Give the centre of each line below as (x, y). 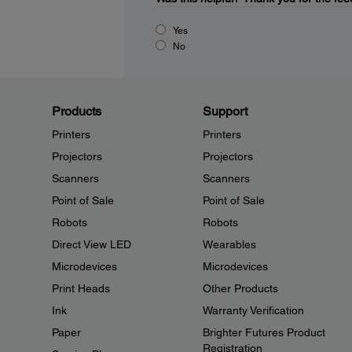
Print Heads (81, 288)
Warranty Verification (253, 310)
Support (225, 111)
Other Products (240, 288)
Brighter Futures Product (264, 332)
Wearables (229, 244)
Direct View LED (92, 244)
